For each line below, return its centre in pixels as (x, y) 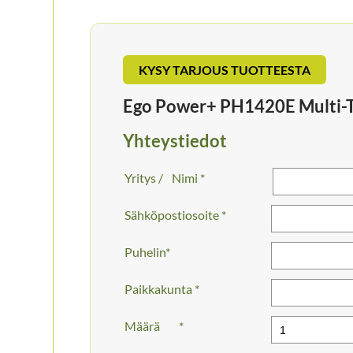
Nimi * (188, 178)
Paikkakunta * (162, 289)
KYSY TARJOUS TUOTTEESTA (224, 70)
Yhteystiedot (175, 141)
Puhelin (145, 252)
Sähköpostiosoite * (175, 215)
